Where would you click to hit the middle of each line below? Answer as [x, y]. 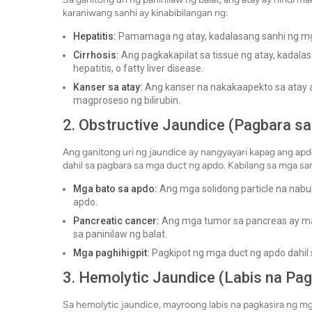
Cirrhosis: [96, 55]
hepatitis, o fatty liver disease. [138, 69]
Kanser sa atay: [108, 87]
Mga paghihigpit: [111, 253]
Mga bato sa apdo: [115, 189]
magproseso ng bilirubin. [127, 101]
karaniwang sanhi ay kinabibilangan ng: [146, 13]
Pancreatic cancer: [116, 221]
